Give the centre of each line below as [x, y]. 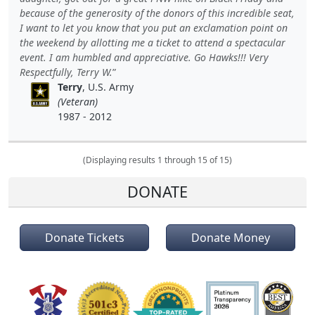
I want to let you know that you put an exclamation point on [154, 28]
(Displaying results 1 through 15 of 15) [157, 160]
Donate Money [231, 238]
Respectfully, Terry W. [66, 72]
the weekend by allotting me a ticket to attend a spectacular [153, 43]
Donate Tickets [84, 238]
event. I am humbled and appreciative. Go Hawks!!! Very [144, 58]
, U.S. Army [108, 87]
